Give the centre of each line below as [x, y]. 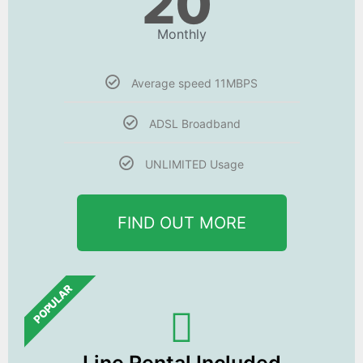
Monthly [181, 34]
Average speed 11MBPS [194, 83]
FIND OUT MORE [181, 223]
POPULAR [53, 304]
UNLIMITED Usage [194, 164]
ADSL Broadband [194, 124]
